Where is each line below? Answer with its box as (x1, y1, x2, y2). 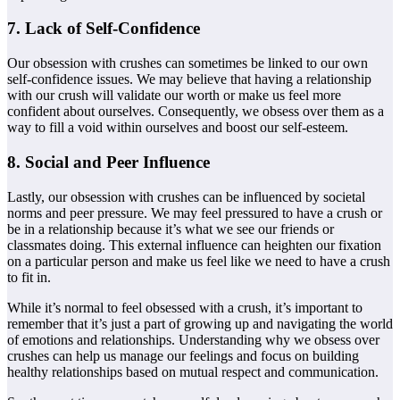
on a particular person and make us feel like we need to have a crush (7, 253, 390, 269)
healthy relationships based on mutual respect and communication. (7, 363, 379, 379)
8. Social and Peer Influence (7, 152, 210, 171)
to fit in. (7, 269, 51, 285)
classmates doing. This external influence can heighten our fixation (7, 237, 381, 253)
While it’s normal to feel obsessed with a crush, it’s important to (7, 299, 362, 315)
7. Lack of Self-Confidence (7, 19, 200, 38)
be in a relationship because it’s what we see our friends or (7, 221, 334, 237)
